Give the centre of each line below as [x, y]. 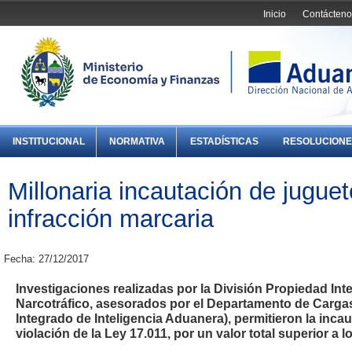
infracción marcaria [111, 218]
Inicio [275, 14]
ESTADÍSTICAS [224, 142]
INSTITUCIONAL [49, 142]
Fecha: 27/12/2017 [46, 259]
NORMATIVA [137, 142]
